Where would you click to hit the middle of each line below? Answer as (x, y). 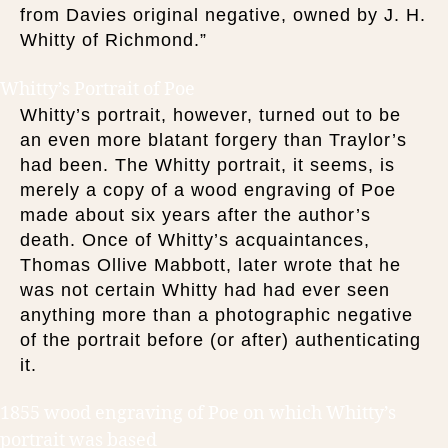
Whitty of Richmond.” (113, 40)
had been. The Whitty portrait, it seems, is (207, 164)
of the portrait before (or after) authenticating (220, 339)
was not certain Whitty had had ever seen (205, 289)
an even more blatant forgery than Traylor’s (213, 139)
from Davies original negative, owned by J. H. (223, 15)
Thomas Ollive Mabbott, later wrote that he (210, 264)
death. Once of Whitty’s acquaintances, (195, 239)
